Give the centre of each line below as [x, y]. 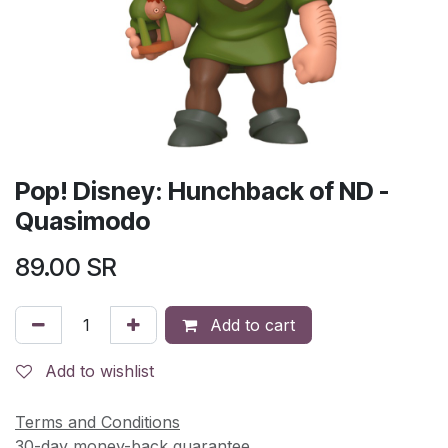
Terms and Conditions [97, 421]
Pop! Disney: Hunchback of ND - [202, 190]
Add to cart [250, 324]
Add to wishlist [99, 370]
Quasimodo [82, 220]
